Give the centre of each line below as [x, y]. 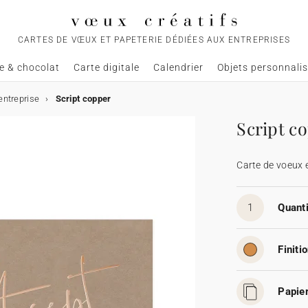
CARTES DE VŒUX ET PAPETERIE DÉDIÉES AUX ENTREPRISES [154, 40]
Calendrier [178, 67]
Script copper [83, 99]
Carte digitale [107, 67]
